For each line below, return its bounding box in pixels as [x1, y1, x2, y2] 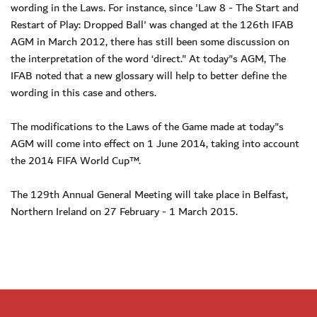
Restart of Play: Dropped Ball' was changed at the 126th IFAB [11, 15, 294, 34]
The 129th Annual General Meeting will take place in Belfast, [11, 185, 288, 204]
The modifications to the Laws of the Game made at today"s [11, 117, 284, 136]
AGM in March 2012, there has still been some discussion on [11, 32, 289, 51]
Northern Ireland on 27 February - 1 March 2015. [11, 202, 238, 221]
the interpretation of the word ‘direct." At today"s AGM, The [11, 49, 286, 68]
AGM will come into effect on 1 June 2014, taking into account [11, 134, 299, 153]
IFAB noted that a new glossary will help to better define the [11, 66, 287, 85]
